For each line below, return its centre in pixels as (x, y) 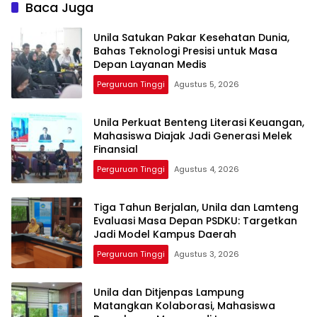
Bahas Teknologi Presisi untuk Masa (185, 51)
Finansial (116, 150)
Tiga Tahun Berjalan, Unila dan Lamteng (196, 208)
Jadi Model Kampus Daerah (165, 235)
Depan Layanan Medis (150, 65)
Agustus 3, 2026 (207, 254)
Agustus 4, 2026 (207, 169)
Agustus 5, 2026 (207, 85)
